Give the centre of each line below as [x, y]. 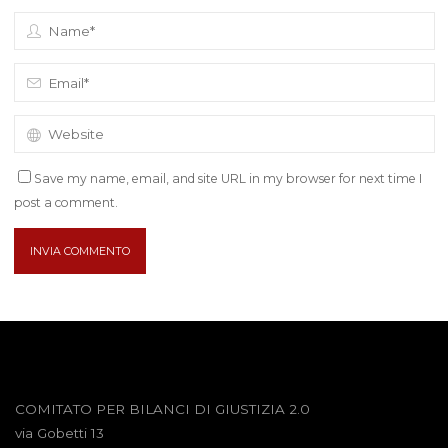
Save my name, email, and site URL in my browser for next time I [227, 178]
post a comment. [65, 202]
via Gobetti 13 [59, 433]
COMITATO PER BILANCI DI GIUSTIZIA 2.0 [162, 409]
